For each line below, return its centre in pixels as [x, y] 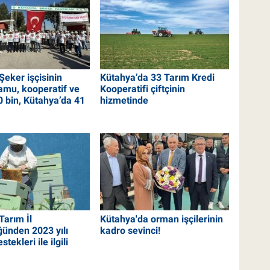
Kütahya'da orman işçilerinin [162, 219]
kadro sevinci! [130, 230]
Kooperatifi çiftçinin [143, 89]
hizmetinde [124, 101]
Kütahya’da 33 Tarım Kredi [158, 78]
